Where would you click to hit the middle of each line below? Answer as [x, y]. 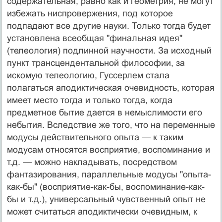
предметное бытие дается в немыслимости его [104, 112]
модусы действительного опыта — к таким [95, 137]
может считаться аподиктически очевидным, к [102, 211]
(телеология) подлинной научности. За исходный [109, 50]
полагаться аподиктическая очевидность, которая [111, 87]
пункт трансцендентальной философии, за [96, 63]
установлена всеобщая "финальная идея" [94, 38]
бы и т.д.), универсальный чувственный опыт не [106, 199]
